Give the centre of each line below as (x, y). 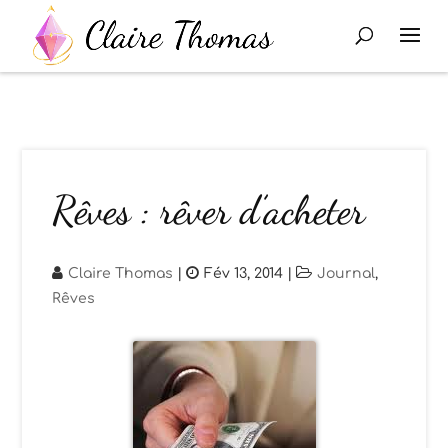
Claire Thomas (121, 273)
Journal (346, 273)
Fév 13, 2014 (244, 273)
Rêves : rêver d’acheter (209, 210)
